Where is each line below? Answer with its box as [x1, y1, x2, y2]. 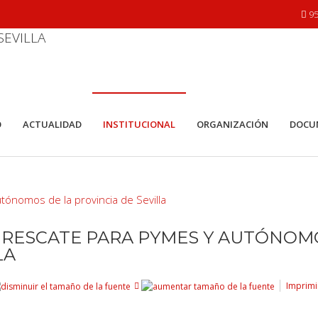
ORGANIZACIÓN [197, 118, 268, 131]
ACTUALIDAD [23, 118, 82, 131]
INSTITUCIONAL [103, 118, 175, 131]
